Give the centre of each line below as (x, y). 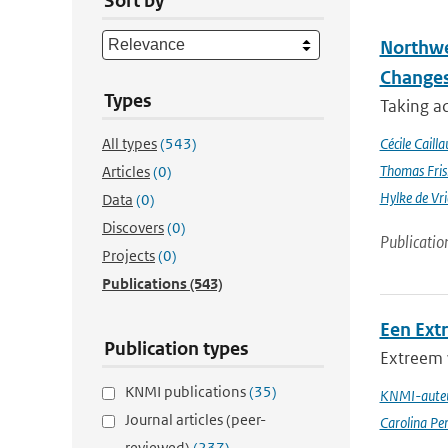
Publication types (176, 348)
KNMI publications (187, 391)
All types (129, 143)
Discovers (133, 227)
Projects (128, 255)
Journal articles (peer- (195, 419)
